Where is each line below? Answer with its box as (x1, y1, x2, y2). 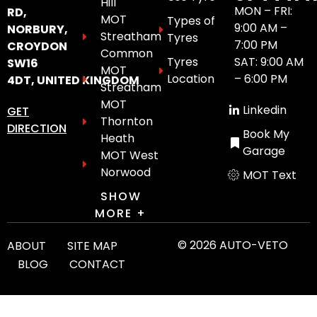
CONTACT (69, 255, 125, 272)
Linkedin (243, 101, 287, 118)
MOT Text (243, 166, 296, 183)
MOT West (100, 146, 158, 163)
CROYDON (7, 38, 67, 55)
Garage (243, 142, 285, 159)
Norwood (100, 163, 151, 180)
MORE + (95, 204, 146, 221)
